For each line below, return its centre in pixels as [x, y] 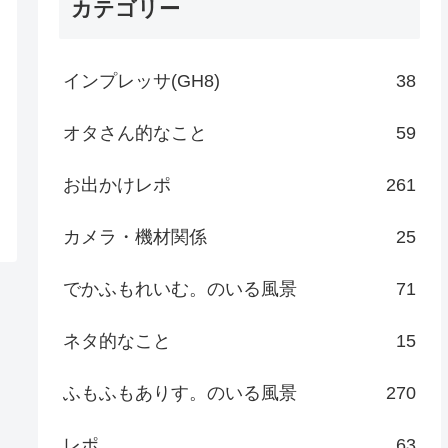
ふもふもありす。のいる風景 [180, 392]
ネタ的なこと [117, 340]
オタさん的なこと [135, 132]
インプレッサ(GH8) [142, 80]
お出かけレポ [117, 184]
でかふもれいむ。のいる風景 [180, 288]
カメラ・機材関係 [135, 236]
